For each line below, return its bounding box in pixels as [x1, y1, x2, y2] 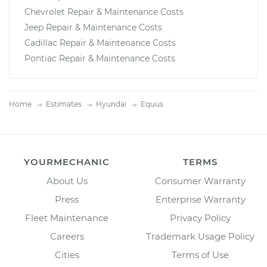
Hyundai [96, 99, 126, 108]
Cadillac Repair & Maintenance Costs [24, 37, 176, 48]
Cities [54, 249, 79, 260]
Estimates [46, 99, 82, 108]
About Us [46, 175, 88, 187]
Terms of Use [172, 249, 229, 260]
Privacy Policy [170, 212, 231, 223]
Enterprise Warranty [155, 193, 246, 205]
